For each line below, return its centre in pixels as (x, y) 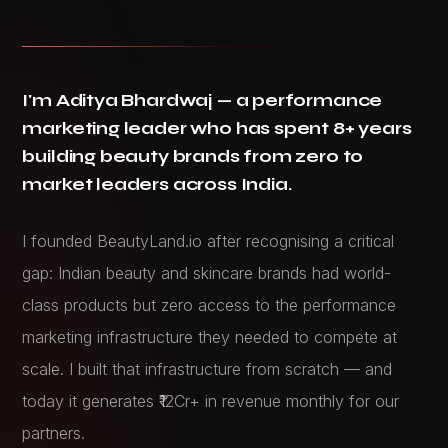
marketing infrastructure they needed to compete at (210, 336)
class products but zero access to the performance (209, 304)
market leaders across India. (157, 185)
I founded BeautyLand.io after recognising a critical (208, 240)
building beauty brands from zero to (193, 157)
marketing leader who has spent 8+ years (217, 129)
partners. (54, 432)
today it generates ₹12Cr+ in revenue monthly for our (211, 400)
